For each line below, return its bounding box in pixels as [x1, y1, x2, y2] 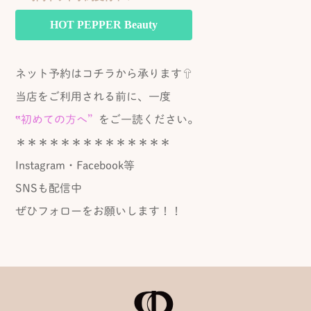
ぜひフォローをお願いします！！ [15, 205, 182, 217]
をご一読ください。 [99, 113, 199, 125]
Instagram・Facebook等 [15, 159, 135, 171]
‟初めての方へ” [15, 113, 99, 125]
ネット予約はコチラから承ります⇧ [15, 67, 193, 79]
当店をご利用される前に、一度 [15, 90, 171, 102]
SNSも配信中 [15, 182, 82, 194]
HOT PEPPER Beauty [50, 18, 158, 31]
